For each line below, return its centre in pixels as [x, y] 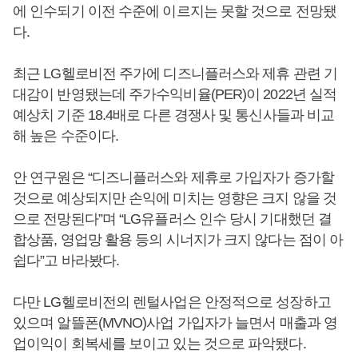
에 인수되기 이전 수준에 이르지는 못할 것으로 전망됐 [175, 12]
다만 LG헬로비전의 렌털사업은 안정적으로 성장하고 [172, 302]
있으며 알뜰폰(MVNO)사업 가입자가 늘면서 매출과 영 [175, 323]
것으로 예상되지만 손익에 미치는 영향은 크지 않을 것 [175, 199]
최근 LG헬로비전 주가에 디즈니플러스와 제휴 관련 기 [175, 74]
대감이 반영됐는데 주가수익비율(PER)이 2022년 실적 [175, 95]
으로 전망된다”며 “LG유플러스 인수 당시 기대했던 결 [173, 219]
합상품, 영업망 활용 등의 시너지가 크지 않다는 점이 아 [178, 240]
